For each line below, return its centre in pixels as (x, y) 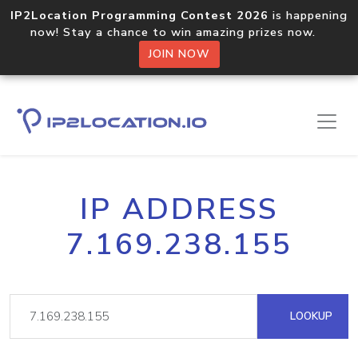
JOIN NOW (179, 54)
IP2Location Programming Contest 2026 (139, 15)
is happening (308, 15)
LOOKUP (310, 316)
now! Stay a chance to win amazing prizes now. (179, 32)
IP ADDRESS (179, 209)
